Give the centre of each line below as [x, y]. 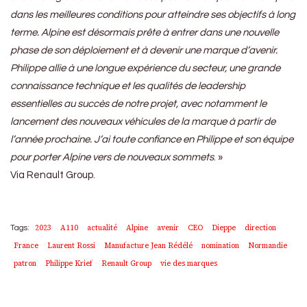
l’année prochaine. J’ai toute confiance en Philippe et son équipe [152, 139]
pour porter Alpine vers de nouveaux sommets [112, 157]
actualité [102, 228]
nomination [220, 245]
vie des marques [189, 263]
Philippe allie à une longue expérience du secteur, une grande [145, 68]
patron [25, 263]
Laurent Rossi [71, 245]
